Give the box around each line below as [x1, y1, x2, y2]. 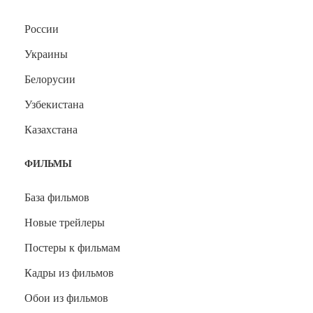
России [24, 23, 59, 35]
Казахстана [24, 124, 78, 136]
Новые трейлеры [24, 217, 105, 228]
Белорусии [24, 73, 75, 85]
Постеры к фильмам [24, 242, 120, 254]
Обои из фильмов [24, 292, 108, 304]
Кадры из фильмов [24, 267, 114, 279]
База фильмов [24, 191, 89, 203]
